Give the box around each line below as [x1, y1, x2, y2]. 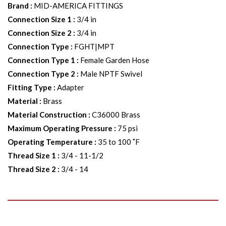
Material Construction [8, 110, 87, 119]
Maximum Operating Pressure [8, 124, 112, 133]
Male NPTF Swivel [80, 69, 142, 78]
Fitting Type [8, 83, 52, 92]
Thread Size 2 [8, 164, 56, 174]
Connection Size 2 [8, 28, 72, 37]
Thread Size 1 [8, 151, 56, 160]
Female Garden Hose [80, 55, 149, 65]
